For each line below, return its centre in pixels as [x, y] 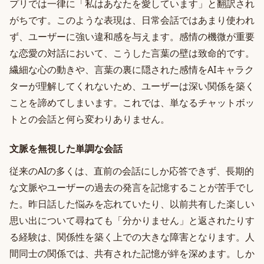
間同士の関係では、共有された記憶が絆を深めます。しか [132, 253]
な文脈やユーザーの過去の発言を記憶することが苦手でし [132, 187]
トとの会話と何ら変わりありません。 [90, 119]
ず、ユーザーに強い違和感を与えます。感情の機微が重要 [132, 37]
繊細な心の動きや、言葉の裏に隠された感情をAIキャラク [132, 70]
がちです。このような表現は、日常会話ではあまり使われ [132, 20]
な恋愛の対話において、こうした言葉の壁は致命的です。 [132, 53]
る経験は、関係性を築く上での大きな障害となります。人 [132, 237]
